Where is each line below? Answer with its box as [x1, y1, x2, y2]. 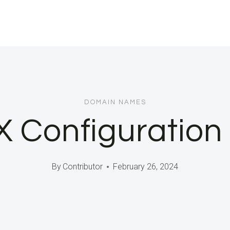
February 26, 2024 [113, 162, 179, 172]
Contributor [63, 162, 103, 172]
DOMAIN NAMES [84, 98, 146, 106]
